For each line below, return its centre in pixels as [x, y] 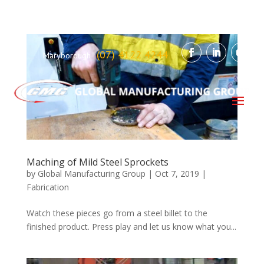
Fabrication [47, 187]
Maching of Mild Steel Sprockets [97, 162]
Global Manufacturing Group [91, 174]
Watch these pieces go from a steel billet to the [117, 213]
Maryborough [67, 55]
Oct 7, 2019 [177, 174]
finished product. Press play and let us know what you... [131, 227]
